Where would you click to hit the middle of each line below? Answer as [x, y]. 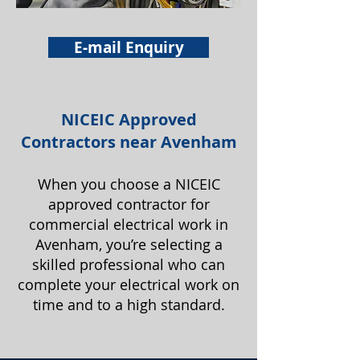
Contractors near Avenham [129, 142]
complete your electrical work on [129, 284]
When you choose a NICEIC [129, 184]
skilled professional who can [129, 264]
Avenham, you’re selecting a [129, 244]
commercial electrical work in [129, 224]
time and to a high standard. [129, 305]
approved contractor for [129, 204]
